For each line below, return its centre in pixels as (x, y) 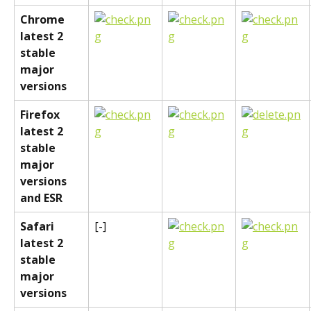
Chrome (44, 20)
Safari (39, 227)
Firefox (41, 115)
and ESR (41, 198)
